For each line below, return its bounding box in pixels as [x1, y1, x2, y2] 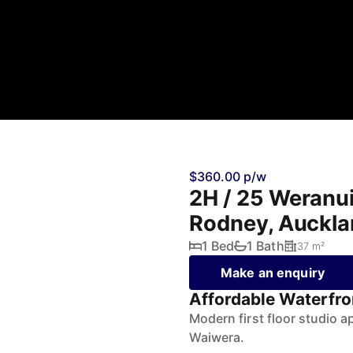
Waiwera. [189, 329, 245, 345]
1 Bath [247, 238, 284, 254]
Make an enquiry [221, 265, 325, 281]
